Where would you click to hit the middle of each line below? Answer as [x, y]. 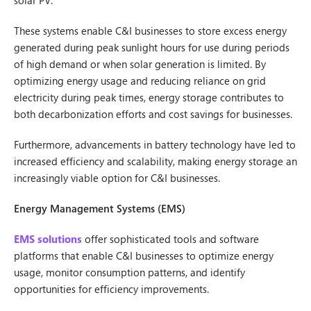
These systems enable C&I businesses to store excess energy [150, 31]
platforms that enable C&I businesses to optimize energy [144, 255]
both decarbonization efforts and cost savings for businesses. [153, 114]
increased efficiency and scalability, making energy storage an [155, 161]
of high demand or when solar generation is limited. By [140, 64]
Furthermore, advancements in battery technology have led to [155, 144]
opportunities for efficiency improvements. [111, 289]
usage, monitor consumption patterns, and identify [129, 272]
